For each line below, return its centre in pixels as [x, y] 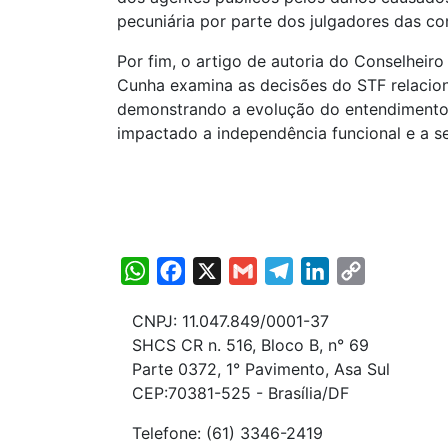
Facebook [222, 271]
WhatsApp [188, 271]
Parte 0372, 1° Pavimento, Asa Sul [261, 369]
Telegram [328, 271]
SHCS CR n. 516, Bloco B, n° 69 [250, 345]
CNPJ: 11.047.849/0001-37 [230, 321]
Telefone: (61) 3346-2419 [227, 433]
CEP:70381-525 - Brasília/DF [240, 393]
